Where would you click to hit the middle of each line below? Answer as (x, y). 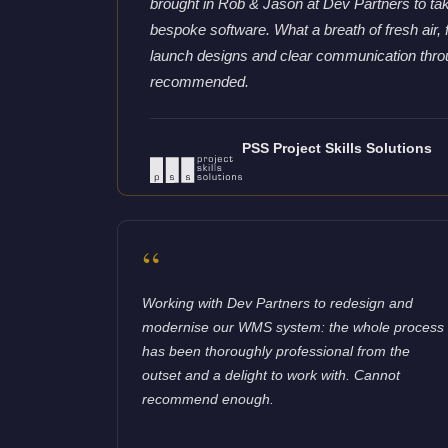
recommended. (199, 82)
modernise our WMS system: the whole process (293, 326)
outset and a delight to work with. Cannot (271, 374)
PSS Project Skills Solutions (336, 149)
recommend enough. (208, 398)
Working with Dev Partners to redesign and (277, 302)
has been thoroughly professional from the (276, 350)
